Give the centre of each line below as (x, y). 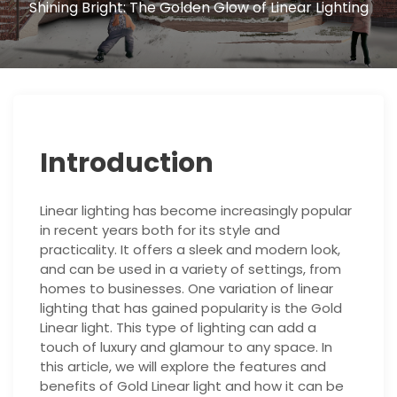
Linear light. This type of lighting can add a (178, 328)
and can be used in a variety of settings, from (191, 269)
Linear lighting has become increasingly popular (196, 211)
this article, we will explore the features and (183, 367)
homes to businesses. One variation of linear (187, 289)
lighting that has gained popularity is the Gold (191, 308)
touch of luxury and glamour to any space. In (186, 347)
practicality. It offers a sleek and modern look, (190, 250)
